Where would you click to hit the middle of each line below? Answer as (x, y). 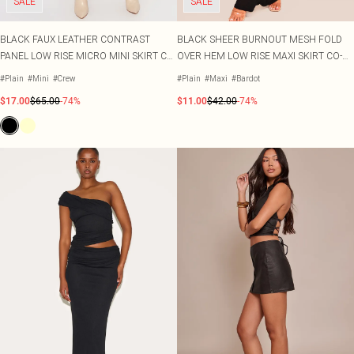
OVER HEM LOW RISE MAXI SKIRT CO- (260, 56)
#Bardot (246, 79)
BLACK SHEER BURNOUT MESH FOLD (260, 39)
